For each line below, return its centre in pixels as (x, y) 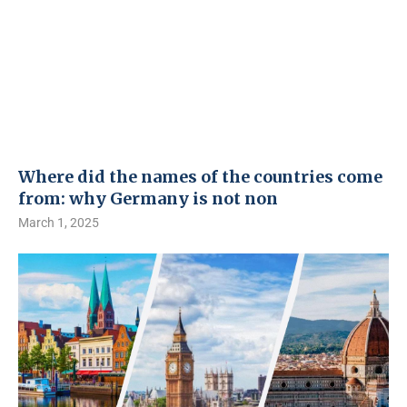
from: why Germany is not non (148, 199)
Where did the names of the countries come (200, 177)
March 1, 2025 (59, 223)
